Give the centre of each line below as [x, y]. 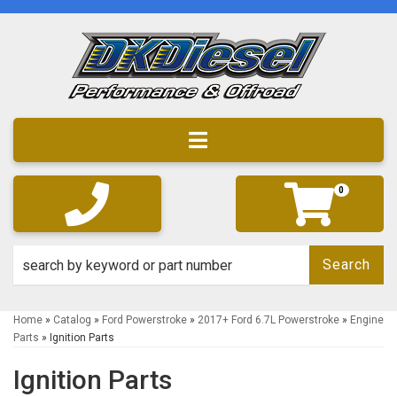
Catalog [72, 320]
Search [346, 265]
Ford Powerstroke [144, 320]
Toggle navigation [280, 139]
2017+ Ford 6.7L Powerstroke [269, 320]
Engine [367, 320]
